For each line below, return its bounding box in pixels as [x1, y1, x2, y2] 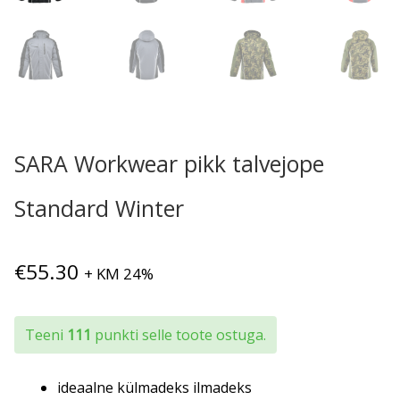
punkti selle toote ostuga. [91, 325, 266, 346]
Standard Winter [14, 193, 184, 224]
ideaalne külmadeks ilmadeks [57, 378, 252, 398]
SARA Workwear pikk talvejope [14, 148, 324, 179]
